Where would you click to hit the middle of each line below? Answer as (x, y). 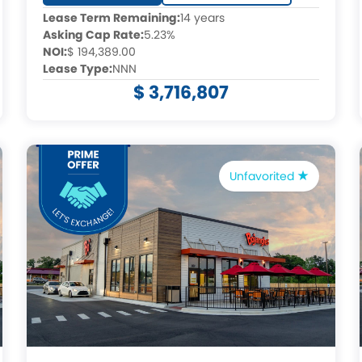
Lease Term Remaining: (112, 18)
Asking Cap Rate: (94, 35)
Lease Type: (78, 69)
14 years (203, 18)
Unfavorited (263, 176)
